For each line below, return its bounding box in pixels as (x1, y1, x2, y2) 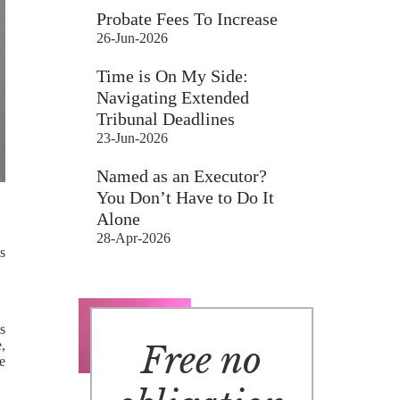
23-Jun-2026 (96, 130, 169, 146)
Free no (141, 338, 262, 384)
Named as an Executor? (96, 166, 268, 186)
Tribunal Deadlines (96, 109, 236, 129)
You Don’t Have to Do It (96, 187, 275, 207)
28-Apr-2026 (96, 230, 171, 246)
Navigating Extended (96, 87, 250, 107)
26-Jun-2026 (96, 30, 169, 46)
